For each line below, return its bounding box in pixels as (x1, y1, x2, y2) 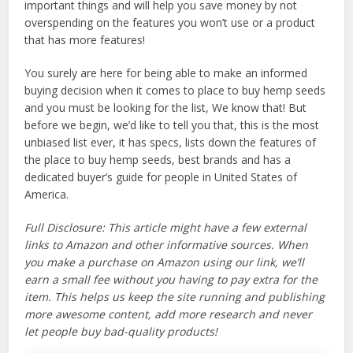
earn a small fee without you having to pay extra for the (24, 272, 318, 288)
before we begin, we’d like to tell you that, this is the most (24, 117, 320, 133)
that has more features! (24, 32, 146, 48)
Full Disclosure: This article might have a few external (24, 220, 307, 236)
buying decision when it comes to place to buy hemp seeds (24, 83, 326, 98)
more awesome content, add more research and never (24, 307, 313, 322)
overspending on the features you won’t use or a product (24, 15, 316, 31)
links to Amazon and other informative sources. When (24, 237, 309, 253)
